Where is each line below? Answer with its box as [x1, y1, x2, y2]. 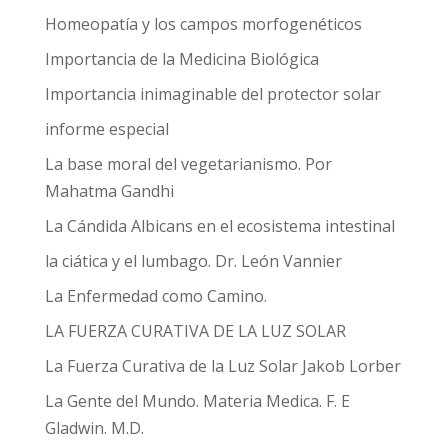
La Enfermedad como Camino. [44, 285, 267, 307]
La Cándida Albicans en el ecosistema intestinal [44, 215, 395, 237]
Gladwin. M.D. [44, 417, 144, 439]
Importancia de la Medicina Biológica [44, 48, 319, 70]
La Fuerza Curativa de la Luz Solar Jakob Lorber [44, 355, 401, 377]
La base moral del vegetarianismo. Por [44, 153, 332, 175]
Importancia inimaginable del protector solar [44, 83, 381, 105]
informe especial [44, 118, 169, 140]
